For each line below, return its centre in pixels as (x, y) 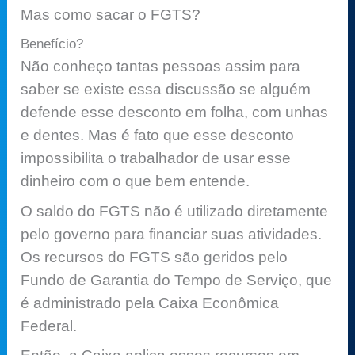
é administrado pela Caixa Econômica (150, 303)
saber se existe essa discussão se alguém (166, 90)
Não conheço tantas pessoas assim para (161, 67)
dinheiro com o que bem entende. (136, 181)
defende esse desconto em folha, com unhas (175, 113)
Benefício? (52, 44)
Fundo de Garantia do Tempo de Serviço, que (177, 280)
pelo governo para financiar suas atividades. (172, 234)
